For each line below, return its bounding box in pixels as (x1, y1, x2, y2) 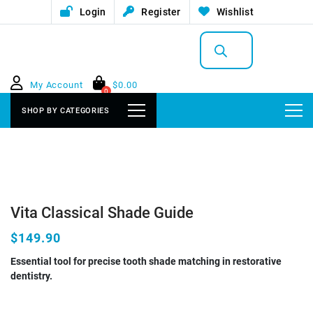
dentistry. (10, 270, 52, 282)
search (199, 41, 233, 54)
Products (199, 29, 244, 43)
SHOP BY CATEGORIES (22, 105, 110, 115)
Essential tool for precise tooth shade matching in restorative (10, 256, 282, 268)
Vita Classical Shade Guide (10, 204, 194, 222)
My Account (30, 80, 83, 90)
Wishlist (216, 6, 254, 17)
